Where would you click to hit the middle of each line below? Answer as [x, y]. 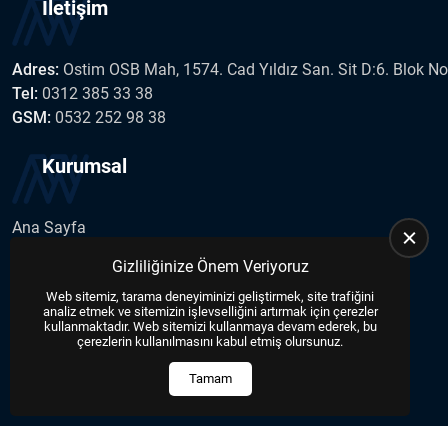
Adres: [37, 70]
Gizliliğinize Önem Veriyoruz [210, 266]
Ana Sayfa [49, 227]
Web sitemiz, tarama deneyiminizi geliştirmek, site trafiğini [210, 296]
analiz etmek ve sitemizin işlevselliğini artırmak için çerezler [210, 311]
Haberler [41, 299]
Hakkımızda [54, 251]
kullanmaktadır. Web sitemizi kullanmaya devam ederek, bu [210, 326]
